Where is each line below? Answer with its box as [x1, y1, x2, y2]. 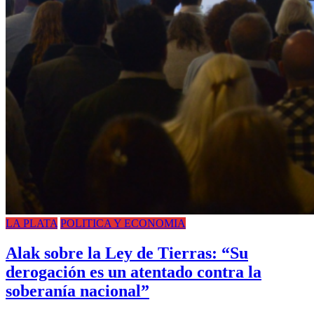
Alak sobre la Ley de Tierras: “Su [6, 243, 248, 262]
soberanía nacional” [6, 281, 149, 300]
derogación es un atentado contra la [6, 262, 261, 281]
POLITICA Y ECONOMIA [60, 217, 186, 229]
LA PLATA [6, 217, 57, 229]
